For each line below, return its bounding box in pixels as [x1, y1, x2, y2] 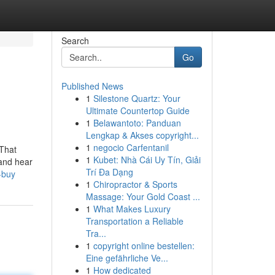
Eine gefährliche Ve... [85, 252, 168, 264]
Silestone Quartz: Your [93, 92, 180, 104]
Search [61, 34, 89, 47]
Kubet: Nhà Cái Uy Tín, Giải [93, 153, 201, 166]
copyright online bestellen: [93, 239, 195, 252]
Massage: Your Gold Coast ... [85, 190, 200, 203]
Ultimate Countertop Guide [85, 104, 190, 117]
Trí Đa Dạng [85, 166, 133, 178]
